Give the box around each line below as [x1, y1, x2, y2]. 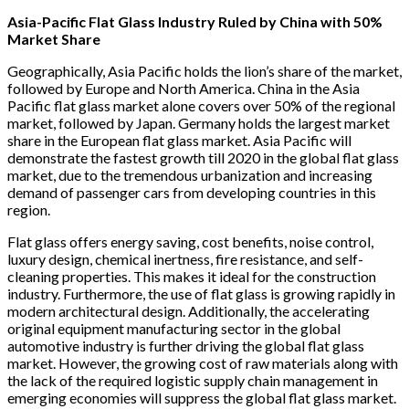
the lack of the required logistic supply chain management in [7, 371, 378, 389]
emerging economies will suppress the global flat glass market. [7, 388, 396, 406]
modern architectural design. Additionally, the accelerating [7, 301, 370, 320]
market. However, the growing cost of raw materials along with [7, 353, 398, 372]
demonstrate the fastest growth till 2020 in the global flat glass [7, 148, 399, 166]
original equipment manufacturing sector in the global [7, 319, 341, 337]
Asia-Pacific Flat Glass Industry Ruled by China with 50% [7, 12, 383, 30]
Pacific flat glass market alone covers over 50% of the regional [7, 96, 395, 114]
